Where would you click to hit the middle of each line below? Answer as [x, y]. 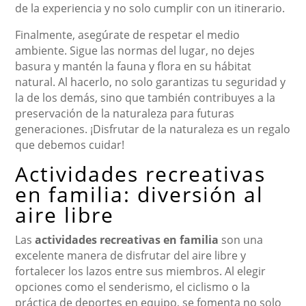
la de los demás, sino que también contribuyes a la [145, 97]
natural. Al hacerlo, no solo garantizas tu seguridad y [151, 82]
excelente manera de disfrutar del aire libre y [131, 255]
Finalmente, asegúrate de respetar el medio [128, 34]
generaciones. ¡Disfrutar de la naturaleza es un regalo [153, 129]
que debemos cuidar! [70, 144]
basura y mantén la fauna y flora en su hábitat [134, 66]
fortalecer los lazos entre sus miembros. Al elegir [141, 271]
